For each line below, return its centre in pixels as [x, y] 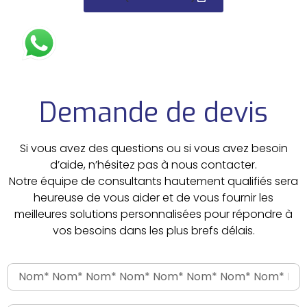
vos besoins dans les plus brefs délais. [153, 231]
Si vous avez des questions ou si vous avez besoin [153, 149]
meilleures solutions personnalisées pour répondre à [153, 214]
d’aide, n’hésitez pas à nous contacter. [153, 165]
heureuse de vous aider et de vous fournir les [153, 198]
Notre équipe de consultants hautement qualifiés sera [153, 182]
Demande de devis [153, 113]
